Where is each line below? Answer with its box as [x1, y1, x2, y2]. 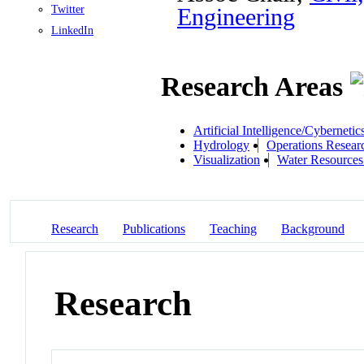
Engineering [177, 3, 295, 31]
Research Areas [161, 71, 350, 102]
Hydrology [193, 137, 249, 152]
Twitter [51, 2, 84, 15]
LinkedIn [51, 24, 93, 37]
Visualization [193, 152, 260, 167]
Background [281, 221, 344, 236]
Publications [123, 221, 185, 236]
